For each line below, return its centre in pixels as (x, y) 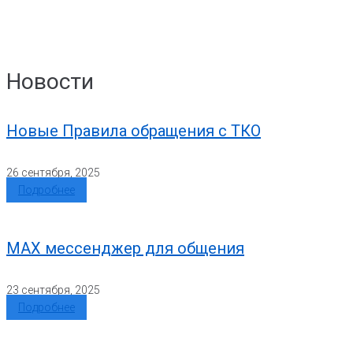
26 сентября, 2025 (53, 172)
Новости (50, 82)
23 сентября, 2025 (53, 290)
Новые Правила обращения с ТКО (134, 131)
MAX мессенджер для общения (125, 249)
